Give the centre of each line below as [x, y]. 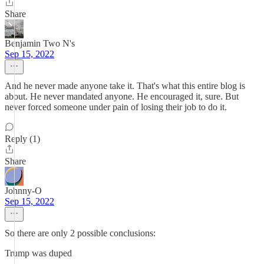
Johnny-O [23, 191]
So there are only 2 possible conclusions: [80, 233]
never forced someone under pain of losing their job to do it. [116, 107]
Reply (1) [22, 139]
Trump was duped [38, 253]
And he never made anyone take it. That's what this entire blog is [125, 86]
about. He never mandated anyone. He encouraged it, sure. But [122, 96]
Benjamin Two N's [40, 43]
